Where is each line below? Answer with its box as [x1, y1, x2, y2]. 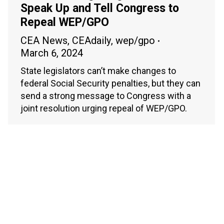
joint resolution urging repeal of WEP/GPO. [20, 103, 187, 114]
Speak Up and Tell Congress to [20, 1, 179, 15]
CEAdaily [72, 34, 111, 47]
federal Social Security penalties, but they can [20, 78, 200, 89]
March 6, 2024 [20, 47, 83, 59]
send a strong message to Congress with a [20, 90, 191, 101]
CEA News [20, 34, 67, 47]
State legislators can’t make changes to [20, 65, 176, 76]
